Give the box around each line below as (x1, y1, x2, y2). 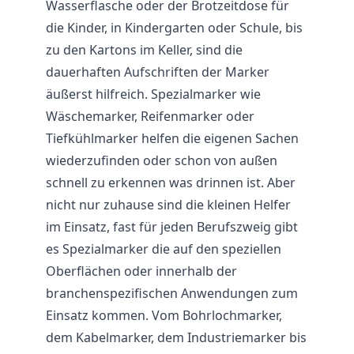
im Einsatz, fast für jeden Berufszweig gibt (46, 218, 298, 235)
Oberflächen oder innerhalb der (46, 262, 237, 280)
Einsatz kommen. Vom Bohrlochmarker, (46, 307, 282, 324)
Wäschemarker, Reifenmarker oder (46, 107, 254, 125)
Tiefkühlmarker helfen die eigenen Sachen (46, 130, 299, 147)
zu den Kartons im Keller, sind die (46, 41, 243, 58)
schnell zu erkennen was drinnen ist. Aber (46, 174, 296, 191)
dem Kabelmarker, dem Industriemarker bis (46, 329, 307, 346)
